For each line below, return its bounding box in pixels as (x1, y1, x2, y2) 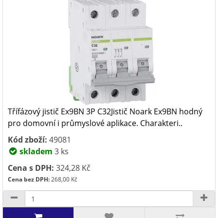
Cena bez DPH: (8, 175, 50, 183)
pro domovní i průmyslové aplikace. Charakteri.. (8, 118, 182, 128)
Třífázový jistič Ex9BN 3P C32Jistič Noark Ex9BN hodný (8, 106, 202, 117)
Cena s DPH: (8, 163, 54, 173)
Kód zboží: (8, 134, 47, 145)
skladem (18, 146, 53, 157)
